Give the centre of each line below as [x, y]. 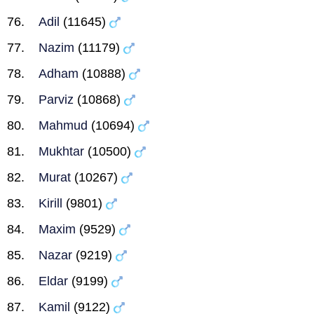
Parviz [56, 100]
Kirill [50, 203]
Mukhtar [61, 151]
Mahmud [63, 125]
